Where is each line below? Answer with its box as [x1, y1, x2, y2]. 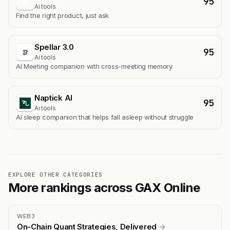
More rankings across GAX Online [8, 180, 200, 196]
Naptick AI [34, 93, 72, 103]
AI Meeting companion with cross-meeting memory [16, 62, 172, 71]
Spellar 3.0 [34, 42, 74, 52]
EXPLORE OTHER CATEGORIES [8, 171, 103, 179]
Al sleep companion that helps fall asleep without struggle [16, 113, 194, 122]
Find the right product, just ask [16, 11, 109, 20]
